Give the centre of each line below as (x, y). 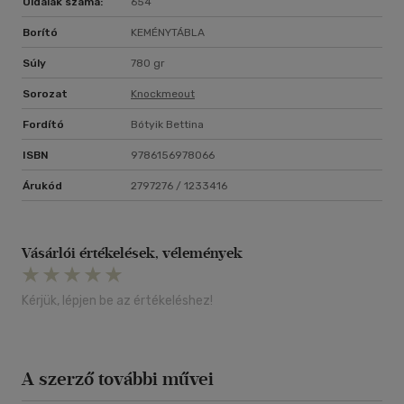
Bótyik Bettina (167, 125)
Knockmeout (163, 94)
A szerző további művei (118, 379)
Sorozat (45, 94)
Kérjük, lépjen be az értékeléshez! (117, 301)
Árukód (42, 186)
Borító (40, 33)
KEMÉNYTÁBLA (168, 33)
